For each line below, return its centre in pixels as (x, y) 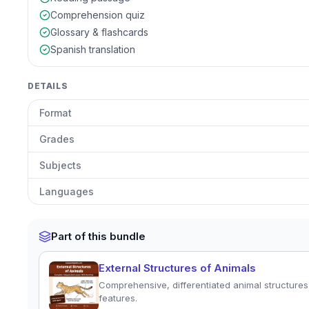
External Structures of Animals (177, 268)
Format (56, 113)
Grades (57, 139)
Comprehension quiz (98, 15)
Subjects (60, 165)
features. (118, 298)
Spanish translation (93, 49)
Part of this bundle (98, 236)
